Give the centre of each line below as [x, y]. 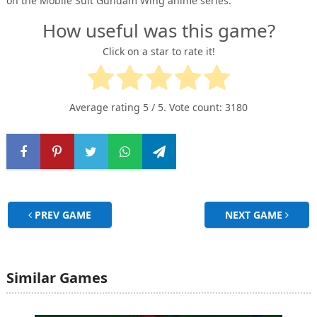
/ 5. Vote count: [187, 108]
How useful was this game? [158, 30]
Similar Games [57, 278]
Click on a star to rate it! [158, 52]
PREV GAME [61, 215]
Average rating [106, 108]
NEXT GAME [255, 215]
